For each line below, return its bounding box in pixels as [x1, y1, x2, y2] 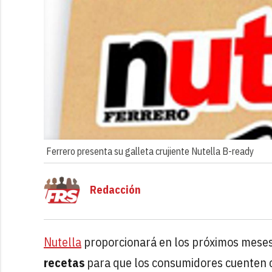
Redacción [90, 183, 141, 197]
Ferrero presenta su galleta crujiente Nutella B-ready [46, 144, 254, 157]
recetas [44, 254, 84, 271]
